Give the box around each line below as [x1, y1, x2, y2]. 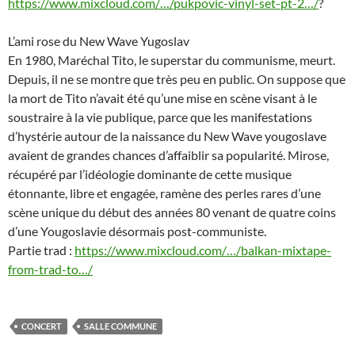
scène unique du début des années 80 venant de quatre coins [8, 204, 336, 219]
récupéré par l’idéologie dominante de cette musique [8, 166, 292, 181]
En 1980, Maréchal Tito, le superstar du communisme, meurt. [8, 52, 335, 67]
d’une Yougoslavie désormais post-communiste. [8, 223, 266, 239]
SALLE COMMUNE [84, 320, 157, 331]
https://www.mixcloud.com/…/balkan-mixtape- [74, 242, 331, 258]
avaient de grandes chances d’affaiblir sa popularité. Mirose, [8, 147, 329, 162]
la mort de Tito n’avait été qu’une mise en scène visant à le [8, 90, 317, 105]
